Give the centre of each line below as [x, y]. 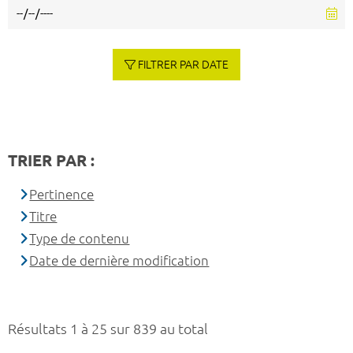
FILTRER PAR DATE [184, 65]
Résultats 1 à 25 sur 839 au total [108, 329]
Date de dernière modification [119, 261]
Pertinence [62, 195]
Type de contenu [80, 239]
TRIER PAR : [51, 161]
